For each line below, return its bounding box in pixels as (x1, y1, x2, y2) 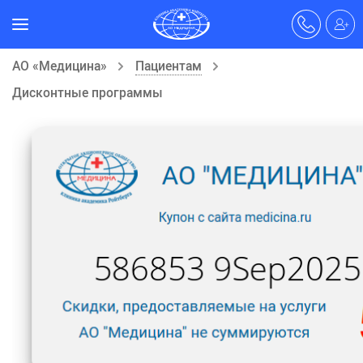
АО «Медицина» (12, 57, 107, 75)
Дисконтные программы (12, 83, 163, 101)
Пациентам (135, 57, 202, 75)
